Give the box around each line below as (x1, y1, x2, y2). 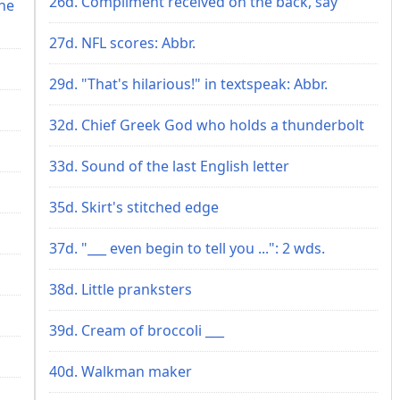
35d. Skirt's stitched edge (49, 196, 219, 217)
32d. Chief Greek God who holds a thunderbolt (49, 114, 364, 135)
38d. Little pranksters (49, 279, 192, 299)
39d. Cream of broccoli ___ (49, 320, 224, 340)
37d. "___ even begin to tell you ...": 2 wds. (49, 237, 325, 258)
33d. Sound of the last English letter (49, 155, 289, 176)
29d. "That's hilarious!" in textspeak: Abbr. (49, 73, 328, 94)
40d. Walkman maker (49, 361, 192, 381)
